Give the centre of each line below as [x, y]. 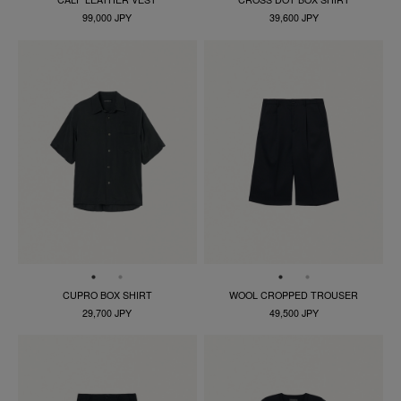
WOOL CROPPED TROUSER [294, 294]
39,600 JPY [294, 18]
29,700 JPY [107, 312]
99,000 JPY [107, 18]
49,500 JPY [294, 312]
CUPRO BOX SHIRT [107, 294]
